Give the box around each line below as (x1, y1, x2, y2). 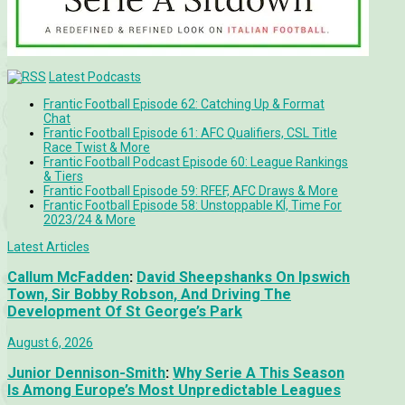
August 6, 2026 (7, 334, 93, 350)
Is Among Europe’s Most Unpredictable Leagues (7, 381, 341, 400)
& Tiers (43, 169, 83, 184)
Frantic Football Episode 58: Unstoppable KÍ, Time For (43, 198, 342, 213)
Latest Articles (7, 240, 89, 255)
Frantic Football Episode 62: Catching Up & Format (43, 97, 325, 112)
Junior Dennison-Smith (7, 364, 165, 382)
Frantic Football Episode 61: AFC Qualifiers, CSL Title (43, 126, 337, 141)
